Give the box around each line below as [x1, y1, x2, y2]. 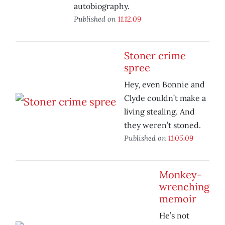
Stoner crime [124, 49, 186, 62]
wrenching [159, 180, 209, 193]
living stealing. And [124, 106, 195, 117]
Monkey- [159, 168, 202, 181]
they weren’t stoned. [124, 120, 201, 131]
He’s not [159, 210, 189, 221]
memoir [159, 192, 196, 205]
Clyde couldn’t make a [124, 93, 206, 103]
